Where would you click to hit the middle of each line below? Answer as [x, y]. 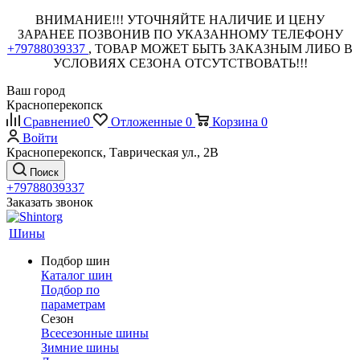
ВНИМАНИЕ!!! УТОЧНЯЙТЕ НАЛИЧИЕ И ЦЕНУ [180, 20]
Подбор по [70, 290]
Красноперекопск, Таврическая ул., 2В [112, 152]
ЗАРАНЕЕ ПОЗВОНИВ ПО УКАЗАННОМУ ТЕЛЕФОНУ [180, 34]
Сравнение [53, 122]
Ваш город [36, 90]
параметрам [73, 304]
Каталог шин [77, 275]
